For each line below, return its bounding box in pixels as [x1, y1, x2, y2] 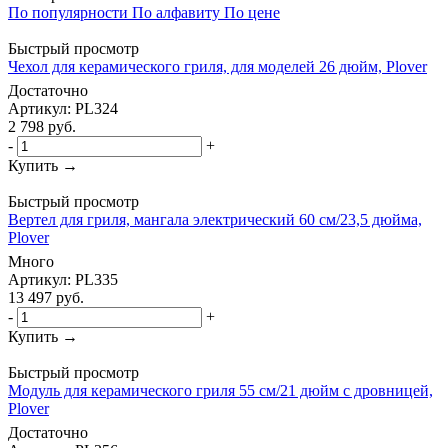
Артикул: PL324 [8, 99, 118, 117]
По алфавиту [132, 3, 220, 21]
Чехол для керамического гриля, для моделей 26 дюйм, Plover [8, 57, 427, 75]
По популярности [8, 3, 128, 21]
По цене [224, 3, 280, 21]
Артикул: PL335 [8, 270, 118, 288]
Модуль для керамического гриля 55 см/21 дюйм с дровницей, [8, 381, 433, 399]
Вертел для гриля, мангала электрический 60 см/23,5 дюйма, [8, 210, 422, 228]
